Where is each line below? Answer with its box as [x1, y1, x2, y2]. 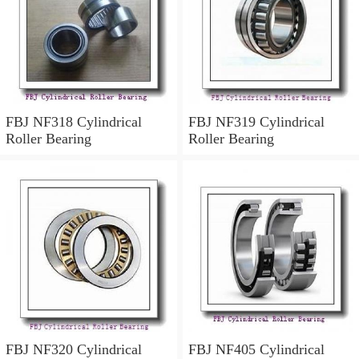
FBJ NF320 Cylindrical [6, 341, 142, 357]
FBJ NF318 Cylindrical [6, 114, 142, 131]
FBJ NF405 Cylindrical [188, 341, 325, 357]
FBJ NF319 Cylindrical [188, 114, 325, 131]
